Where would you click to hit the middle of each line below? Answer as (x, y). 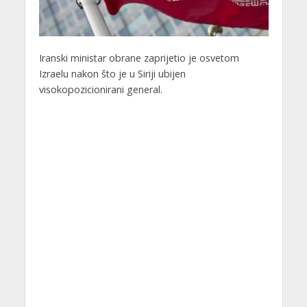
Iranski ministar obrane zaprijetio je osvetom (139, 58)
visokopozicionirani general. (100, 89)
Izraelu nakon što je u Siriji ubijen (112, 73)
